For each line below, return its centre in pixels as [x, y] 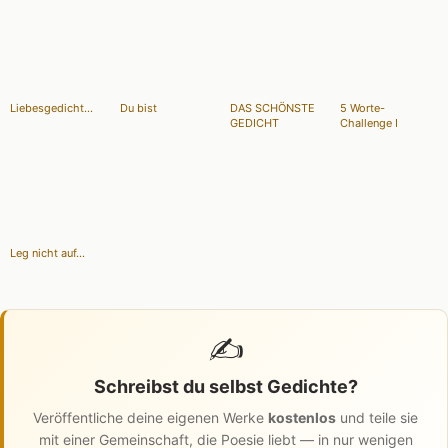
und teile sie [377, 417]
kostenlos [302, 417]
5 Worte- [362, 107]
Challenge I [369, 122]
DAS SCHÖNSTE [272, 107]
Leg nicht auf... [47, 252]
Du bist [138, 107]
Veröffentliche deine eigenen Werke [150, 417]
